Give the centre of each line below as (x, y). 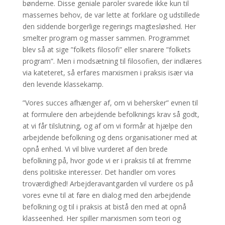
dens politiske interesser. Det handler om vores (99, 172)
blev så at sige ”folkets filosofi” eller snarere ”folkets (106, 49)
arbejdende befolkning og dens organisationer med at (110, 137)
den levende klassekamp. (63, 84)
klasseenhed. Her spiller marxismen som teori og (101, 218)
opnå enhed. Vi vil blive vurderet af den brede (95, 149)
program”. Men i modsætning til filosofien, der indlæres (112, 61)
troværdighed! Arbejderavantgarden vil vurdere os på (108, 183)
